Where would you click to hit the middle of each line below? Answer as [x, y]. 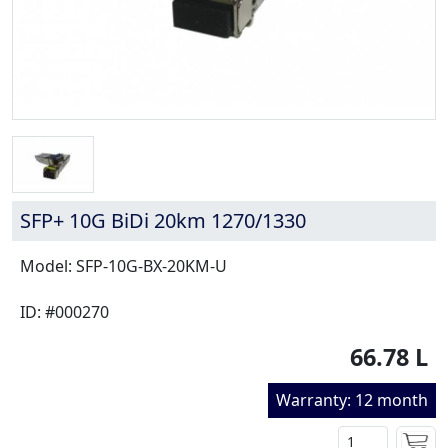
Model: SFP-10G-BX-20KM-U [123, 266]
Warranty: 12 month [352, 400]
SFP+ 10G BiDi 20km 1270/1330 [163, 221]
